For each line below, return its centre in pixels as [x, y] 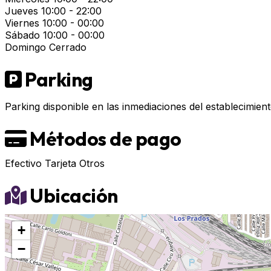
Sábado [22, 35]
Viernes [22, 23]
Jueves [21, 11]
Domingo [25, 47]
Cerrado [68, 47]
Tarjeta [60, 163]
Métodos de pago [104, 139]
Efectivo [23, 163]
